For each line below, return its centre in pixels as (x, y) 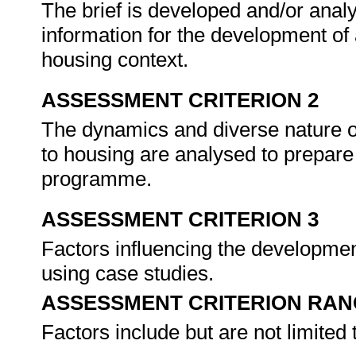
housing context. (118, 60)
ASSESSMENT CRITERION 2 (180, 100)
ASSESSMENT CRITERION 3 (180, 219)
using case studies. (130, 273)
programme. (99, 179)
